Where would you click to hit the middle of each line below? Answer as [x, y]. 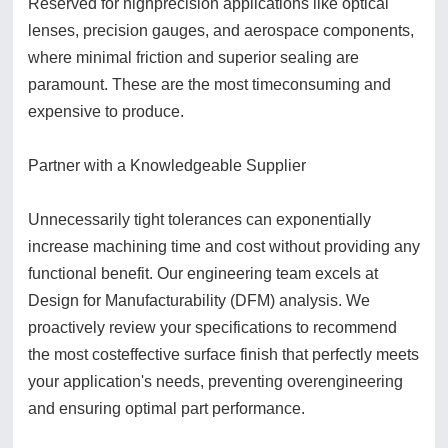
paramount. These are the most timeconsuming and [209, 85]
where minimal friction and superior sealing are [193, 58]
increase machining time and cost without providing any [224, 247]
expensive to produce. [106, 112]
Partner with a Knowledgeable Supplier [167, 166]
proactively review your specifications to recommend [212, 328]
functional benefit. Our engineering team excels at [203, 274]
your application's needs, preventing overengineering [215, 382]
